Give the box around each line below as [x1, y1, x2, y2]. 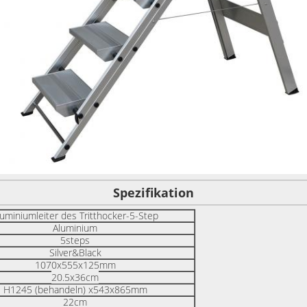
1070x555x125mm [34, 258, 116, 272]
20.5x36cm [51, 271, 99, 284]
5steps [60, 234, 90, 247]
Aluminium [53, 221, 97, 235]
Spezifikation [113, 184, 194, 201]
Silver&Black [49, 246, 101, 260]
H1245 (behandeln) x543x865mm [3, 283, 147, 297]
